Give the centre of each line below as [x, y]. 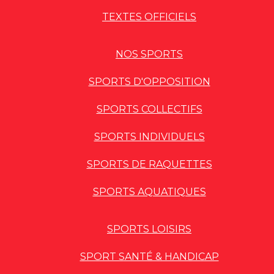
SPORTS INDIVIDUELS [149, 137]
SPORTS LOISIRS [149, 229]
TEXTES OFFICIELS [149, 17]
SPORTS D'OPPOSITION [149, 82]
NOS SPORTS [149, 54]
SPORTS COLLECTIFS [149, 109]
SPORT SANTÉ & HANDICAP [149, 257]
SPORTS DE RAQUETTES [149, 164]
